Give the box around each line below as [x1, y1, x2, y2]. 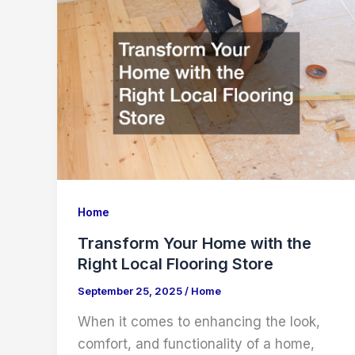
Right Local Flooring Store [77, 254, 273, 274]
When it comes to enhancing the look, [77, 313, 320, 330]
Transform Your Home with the [77, 234, 311, 254]
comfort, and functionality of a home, [77, 335, 315, 352]
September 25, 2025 [77, 284, 185, 298]
